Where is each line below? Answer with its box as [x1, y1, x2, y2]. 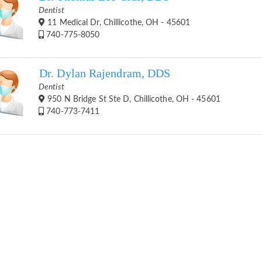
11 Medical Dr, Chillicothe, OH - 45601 [45, 18, 191, 27]
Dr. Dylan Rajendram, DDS [39, 67, 171, 80]
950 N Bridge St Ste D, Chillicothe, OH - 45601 [45, 95, 220, 104]
